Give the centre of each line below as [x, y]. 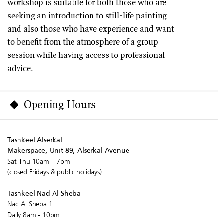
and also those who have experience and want [91, 29]
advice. [20, 69]
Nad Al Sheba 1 [30, 204]
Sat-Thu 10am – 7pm [39, 161]
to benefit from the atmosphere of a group [83, 42]
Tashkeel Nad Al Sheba [44, 193]
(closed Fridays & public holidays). [56, 172]
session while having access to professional [86, 55]
